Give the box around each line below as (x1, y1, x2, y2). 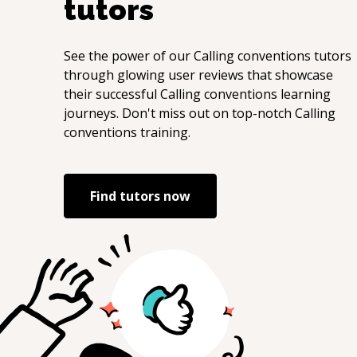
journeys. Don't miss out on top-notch (64, 104, 295, 122)
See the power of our (64, 47, 194, 65)
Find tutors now (90, 187, 190, 205)
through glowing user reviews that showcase (64, 66, 333, 84)
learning (277, 85, 331, 103)
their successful (64, 85, 160, 103)
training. (137, 124, 190, 141)
